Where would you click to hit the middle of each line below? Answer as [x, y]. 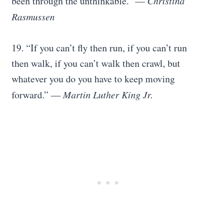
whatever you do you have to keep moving [93, 79]
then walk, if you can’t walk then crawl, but [96, 63]
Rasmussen [33, 16]
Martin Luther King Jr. [108, 94]
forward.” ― [37, 95]
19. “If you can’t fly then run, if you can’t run [99, 48]
